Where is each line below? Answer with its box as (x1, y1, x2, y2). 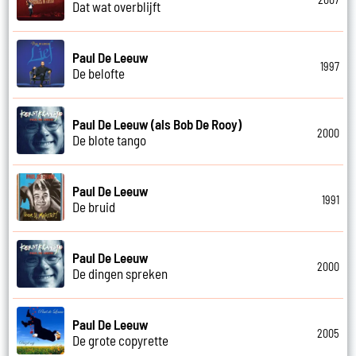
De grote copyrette (72, 331, 169, 348)
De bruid (72, 198, 116, 215)
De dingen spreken (72, 265, 168, 281)
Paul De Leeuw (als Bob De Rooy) (72, 115, 242, 132)
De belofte (72, 64, 126, 81)
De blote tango (72, 131, 147, 148)
